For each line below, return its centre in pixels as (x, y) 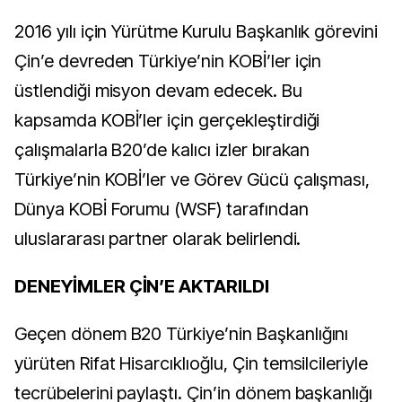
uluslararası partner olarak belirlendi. (158, 239)
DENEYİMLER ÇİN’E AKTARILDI (142, 287)
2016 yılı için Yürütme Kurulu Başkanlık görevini (197, 32)
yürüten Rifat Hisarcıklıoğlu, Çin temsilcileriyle (192, 364)
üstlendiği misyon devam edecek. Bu (158, 91)
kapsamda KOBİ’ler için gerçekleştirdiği (167, 121)
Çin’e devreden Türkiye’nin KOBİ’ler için (168, 61)
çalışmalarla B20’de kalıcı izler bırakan (162, 150)
